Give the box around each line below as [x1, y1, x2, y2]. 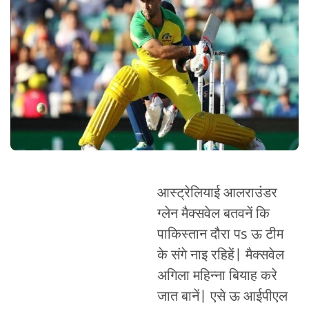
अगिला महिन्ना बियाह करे [157, 268, 277, 286]
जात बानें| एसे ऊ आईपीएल [157, 288, 288, 307]
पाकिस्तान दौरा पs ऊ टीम [157, 226, 283, 245]
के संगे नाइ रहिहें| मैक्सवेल [157, 247, 284, 266]
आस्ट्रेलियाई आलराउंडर [157, 185, 277, 203]
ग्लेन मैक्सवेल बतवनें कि [157, 206, 270, 224]
